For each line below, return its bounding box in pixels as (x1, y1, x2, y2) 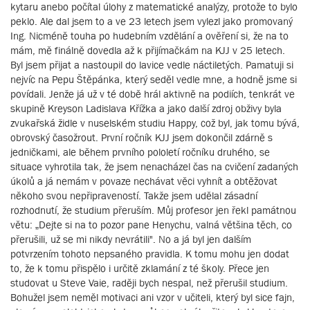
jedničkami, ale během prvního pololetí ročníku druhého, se (10, 146, 270, 158)
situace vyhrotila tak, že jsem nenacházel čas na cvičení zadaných (10, 161, 298, 172)
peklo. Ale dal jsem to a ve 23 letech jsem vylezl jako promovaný (10, 15, 293, 27)
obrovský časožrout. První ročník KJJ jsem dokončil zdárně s (10, 131, 273, 143)
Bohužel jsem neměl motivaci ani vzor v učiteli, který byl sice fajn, (10, 291, 295, 303)
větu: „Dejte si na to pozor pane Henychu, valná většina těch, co (10, 219, 292, 230)
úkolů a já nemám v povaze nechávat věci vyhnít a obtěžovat (10, 175, 277, 187)
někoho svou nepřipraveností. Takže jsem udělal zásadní (10, 190, 257, 201)
